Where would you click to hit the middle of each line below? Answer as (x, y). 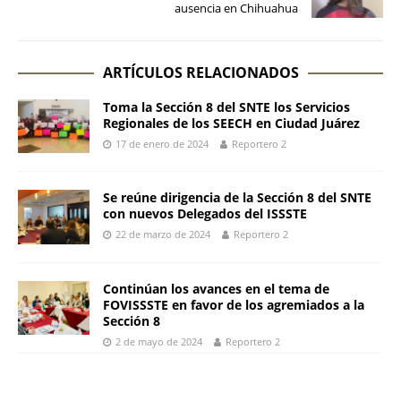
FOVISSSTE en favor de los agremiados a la (234, 304)
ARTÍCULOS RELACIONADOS (200, 73)
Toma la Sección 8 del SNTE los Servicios (226, 107)
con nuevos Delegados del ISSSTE (205, 214)
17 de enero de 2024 (162, 144)
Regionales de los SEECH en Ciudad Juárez (231, 124)
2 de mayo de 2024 (159, 341)
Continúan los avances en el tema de (216, 288)
